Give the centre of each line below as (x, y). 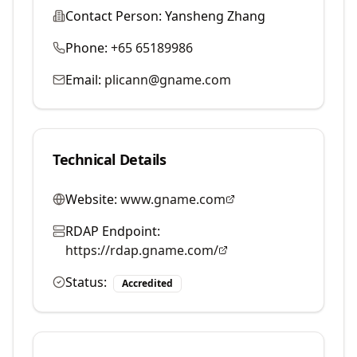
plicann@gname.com (168, 80)
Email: (83, 80)
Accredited (147, 283)
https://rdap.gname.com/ (142, 250)
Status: (86, 282)
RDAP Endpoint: (113, 231)
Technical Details (110, 159)
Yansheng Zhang (215, 16)
